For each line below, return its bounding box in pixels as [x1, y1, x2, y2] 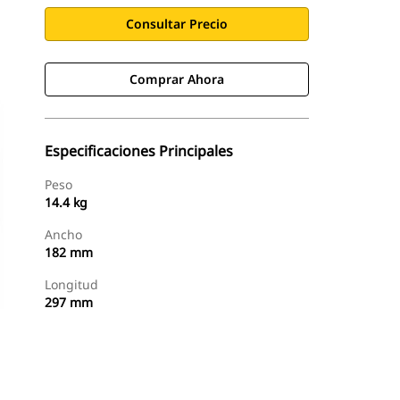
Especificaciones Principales [45, 141, 233, 161]
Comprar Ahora [129, 71, 224, 87]
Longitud [45, 276, 98, 293]
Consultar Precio [126, 15, 228, 32]
